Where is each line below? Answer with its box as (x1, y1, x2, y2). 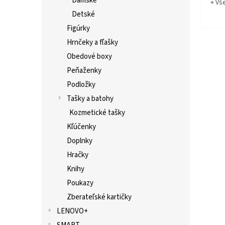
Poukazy (67, 178, 93, 188)
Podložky (67, 79, 95, 90)
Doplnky (67, 136, 92, 146)
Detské (72, 9, 95, 20)
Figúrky (67, 23, 90, 34)
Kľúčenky (67, 122, 96, 132)
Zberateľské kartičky (67, 192, 132, 202)
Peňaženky (67, 65, 101, 76)
